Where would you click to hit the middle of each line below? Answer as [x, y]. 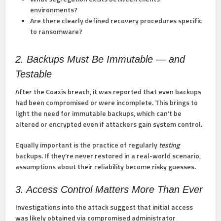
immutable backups [103, 113]
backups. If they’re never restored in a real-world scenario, [108, 156]
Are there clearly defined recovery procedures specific [116, 21]
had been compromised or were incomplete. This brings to [107, 103]
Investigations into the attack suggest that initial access [104, 207]
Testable [34, 74]
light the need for [44, 113]
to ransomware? [56, 32]
